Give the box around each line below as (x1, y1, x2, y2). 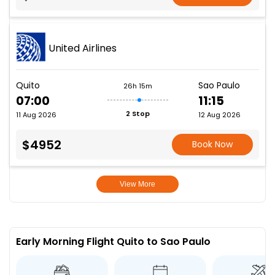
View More (119, 180, 155, 188)
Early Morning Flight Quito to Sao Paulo (16, 234, 211, 249)
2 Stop (125, 108, 150, 118)
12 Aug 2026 (198, 110, 241, 120)
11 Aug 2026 (16, 110, 56, 120)
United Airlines (48, 41, 117, 55)
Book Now (192, 138, 233, 150)
